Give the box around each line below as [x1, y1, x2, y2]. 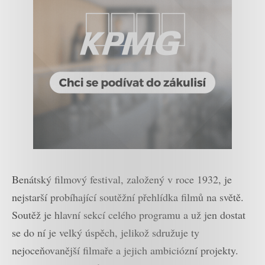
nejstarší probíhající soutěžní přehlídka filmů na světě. [12, 189, 244, 204]
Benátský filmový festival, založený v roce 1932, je [12, 172, 232, 186]
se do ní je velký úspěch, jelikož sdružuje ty [12, 225, 199, 240]
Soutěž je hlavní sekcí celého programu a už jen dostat [12, 207, 245, 222]
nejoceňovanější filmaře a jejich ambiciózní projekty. [12, 243, 238, 257]
